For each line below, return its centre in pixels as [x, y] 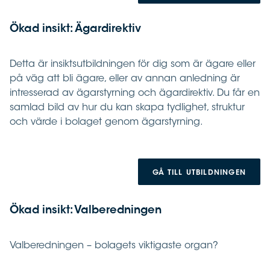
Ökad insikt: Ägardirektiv [75, 30]
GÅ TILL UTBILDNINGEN [199, 173]
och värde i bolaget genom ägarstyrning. [106, 123]
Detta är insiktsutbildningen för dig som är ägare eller [133, 65]
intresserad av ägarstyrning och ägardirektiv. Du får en [135, 94]
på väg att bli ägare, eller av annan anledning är [125, 79]
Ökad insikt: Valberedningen [86, 211]
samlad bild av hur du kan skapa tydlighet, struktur [127, 108]
